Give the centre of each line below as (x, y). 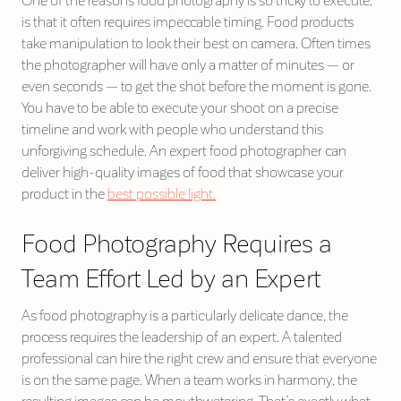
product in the (64, 193)
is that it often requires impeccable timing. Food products (188, 21)
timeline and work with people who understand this (172, 129)
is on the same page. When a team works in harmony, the (189, 380)
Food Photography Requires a (177, 243)
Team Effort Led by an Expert (171, 278)
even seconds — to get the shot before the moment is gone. (196, 86)
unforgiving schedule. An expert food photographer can (184, 150)
